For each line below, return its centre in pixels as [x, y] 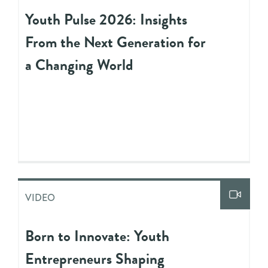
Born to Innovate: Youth [97, 236]
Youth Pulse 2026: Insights [106, 19]
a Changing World [79, 65]
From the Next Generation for [115, 42]
